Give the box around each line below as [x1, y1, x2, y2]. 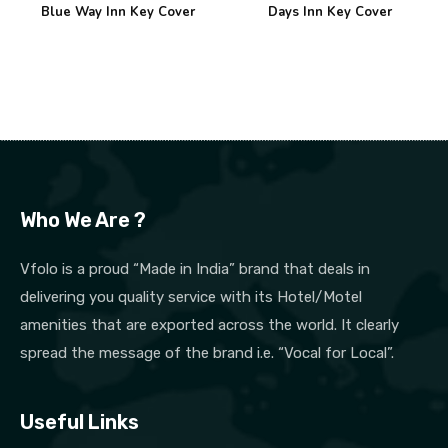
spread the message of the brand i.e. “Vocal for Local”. [20, 344, 394, 363]
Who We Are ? [20, 208, 146, 233]
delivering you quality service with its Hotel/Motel [20, 288, 362, 307]
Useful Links [20, 410, 139, 435]
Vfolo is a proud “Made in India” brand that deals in [20, 260, 370, 279]
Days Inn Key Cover [268, 3, 392, 22]
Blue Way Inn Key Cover [41, 3, 195, 22]
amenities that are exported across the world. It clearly [20, 316, 399, 335]
